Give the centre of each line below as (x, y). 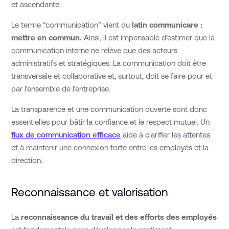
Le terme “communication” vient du (72, 25)
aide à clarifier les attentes (166, 134)
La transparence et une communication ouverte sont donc (109, 109)
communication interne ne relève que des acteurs (95, 50)
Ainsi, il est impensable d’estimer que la (148, 37)
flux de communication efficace (66, 134)
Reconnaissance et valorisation (90, 192)
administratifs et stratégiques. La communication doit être (109, 63)
